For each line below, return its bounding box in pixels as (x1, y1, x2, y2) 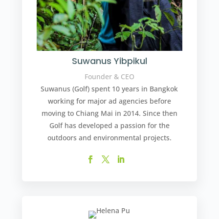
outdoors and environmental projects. (47, 133, 172, 143)
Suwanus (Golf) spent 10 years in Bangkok (41, 84, 178, 94)
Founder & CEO (84, 72, 134, 82)
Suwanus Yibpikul (71, 55, 147, 67)
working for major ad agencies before (47, 96, 171, 106)
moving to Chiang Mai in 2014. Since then (41, 109, 177, 118)
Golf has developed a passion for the (49, 121, 170, 131)
